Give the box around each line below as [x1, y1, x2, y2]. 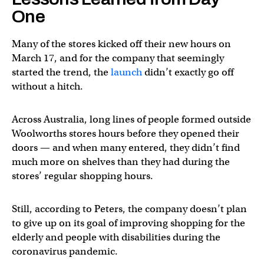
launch [111, 65, 142, 78]
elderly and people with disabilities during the [12, 230, 220, 243]
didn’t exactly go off [142, 65, 234, 78]
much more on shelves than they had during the [12, 155, 230, 168]
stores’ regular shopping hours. [12, 169, 153, 182]
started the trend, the [12, 65, 111, 78]
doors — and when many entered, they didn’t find [12, 141, 240, 154]
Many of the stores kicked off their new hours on [12, 37, 231, 50]
